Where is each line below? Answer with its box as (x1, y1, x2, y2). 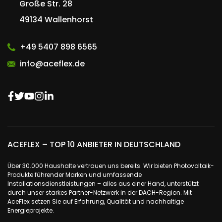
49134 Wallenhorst (19, 14, 93, 26)
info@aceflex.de (20, 58, 85, 70)
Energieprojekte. (7, 206, 54, 215)
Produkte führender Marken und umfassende (7, 170, 142, 179)
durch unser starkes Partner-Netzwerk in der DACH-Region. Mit (7, 188, 192, 197)
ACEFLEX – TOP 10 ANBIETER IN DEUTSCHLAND (7, 139, 180, 151)
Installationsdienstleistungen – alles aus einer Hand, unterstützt (7, 179, 199, 188)
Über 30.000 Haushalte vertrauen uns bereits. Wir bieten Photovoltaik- (7, 162, 214, 170)
